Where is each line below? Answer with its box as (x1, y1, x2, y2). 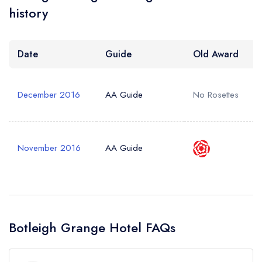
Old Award (193, 47, 239, 61)
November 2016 (18, 142, 81, 154)
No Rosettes (193, 88, 239, 101)
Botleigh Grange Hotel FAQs (9, 218, 175, 237)
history (9, 4, 48, 22)
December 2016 (18, 88, 80, 101)
